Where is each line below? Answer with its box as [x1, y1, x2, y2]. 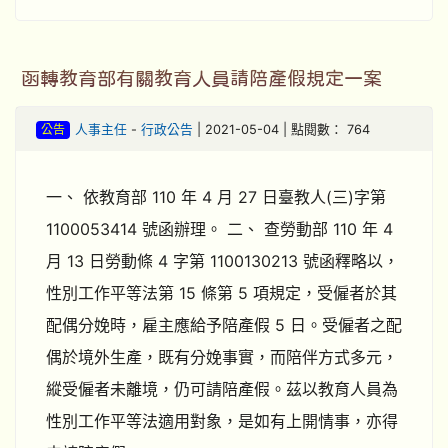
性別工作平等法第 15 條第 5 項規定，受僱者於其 [46, 283, 397, 303]
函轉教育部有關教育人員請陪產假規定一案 [21, 69, 382, 88]
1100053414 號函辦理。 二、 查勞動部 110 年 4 [46, 219, 393, 239]
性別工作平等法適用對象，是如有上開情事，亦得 [46, 411, 398, 431]
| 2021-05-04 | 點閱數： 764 [192, 122, 370, 137]
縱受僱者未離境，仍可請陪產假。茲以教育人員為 [46, 379, 398, 399]
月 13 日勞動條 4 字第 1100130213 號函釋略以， [46, 251, 399, 271]
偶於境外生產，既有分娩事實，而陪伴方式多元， [46, 347, 398, 367]
